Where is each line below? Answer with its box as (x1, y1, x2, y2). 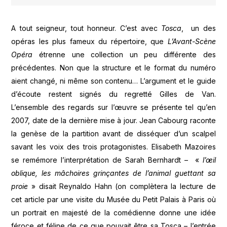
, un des (181, 24, 216, 33)
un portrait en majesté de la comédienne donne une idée (11, 208, 216, 217)
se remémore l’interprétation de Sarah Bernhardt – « (11, 156, 203, 165)
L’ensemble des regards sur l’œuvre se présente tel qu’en (11, 103, 216, 112)
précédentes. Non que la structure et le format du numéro (11, 63, 216, 72)
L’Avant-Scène (167, 37, 216, 46)
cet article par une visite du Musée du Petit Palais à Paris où (11, 195, 216, 204)
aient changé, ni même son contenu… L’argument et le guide (11, 77, 216, 86)
